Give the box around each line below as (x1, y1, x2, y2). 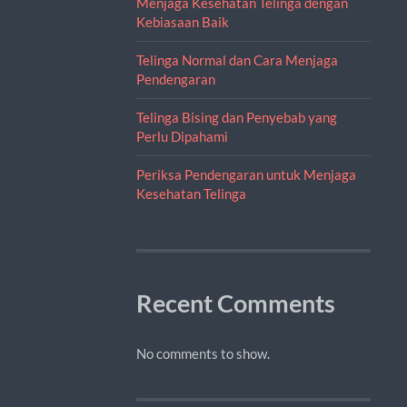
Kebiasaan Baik (135, 13, 229, 30)
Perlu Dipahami (135, 127, 228, 144)
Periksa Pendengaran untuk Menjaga (135, 165, 356, 183)
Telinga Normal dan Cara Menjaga (135, 51, 338, 68)
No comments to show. (135, 344, 270, 362)
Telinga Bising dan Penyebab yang (135, 108, 337, 125)
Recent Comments (135, 288, 335, 318)
